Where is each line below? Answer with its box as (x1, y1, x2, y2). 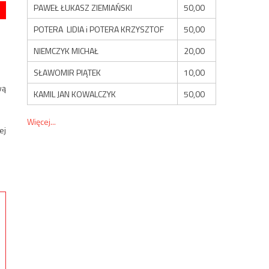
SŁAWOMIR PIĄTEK (34, 65, 101, 79)
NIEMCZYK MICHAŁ (34, 44, 99, 57)
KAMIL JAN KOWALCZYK (34, 87, 116, 100)
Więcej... (27, 115, 56, 128)
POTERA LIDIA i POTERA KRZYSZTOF (34, 22, 165, 35)
